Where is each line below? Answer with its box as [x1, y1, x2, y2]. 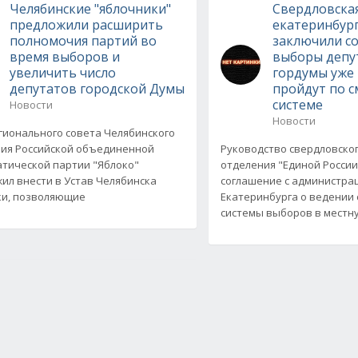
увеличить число [9, 63, 116, 82]
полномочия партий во [9, 31, 157, 50]
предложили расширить [9, 15, 163, 34]
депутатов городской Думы [9, 79, 185, 97]
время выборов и [9, 47, 120, 66]
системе [272, 95, 324, 113]
